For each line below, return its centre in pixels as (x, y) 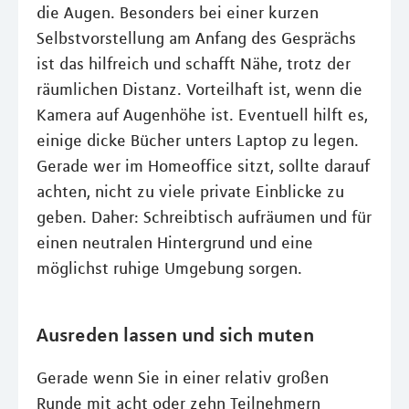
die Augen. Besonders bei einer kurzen (178, 13)
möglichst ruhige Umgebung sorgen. (169, 268)
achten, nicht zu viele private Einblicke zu (190, 192)
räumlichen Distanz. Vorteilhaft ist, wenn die (199, 89)
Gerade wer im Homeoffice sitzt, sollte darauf (203, 166)
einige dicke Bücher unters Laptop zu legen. (198, 141)
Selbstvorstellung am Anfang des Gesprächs (196, 38)
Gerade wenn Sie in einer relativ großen (183, 378)
